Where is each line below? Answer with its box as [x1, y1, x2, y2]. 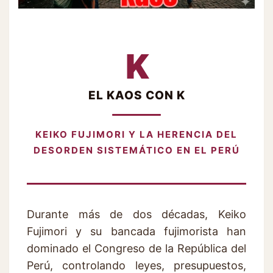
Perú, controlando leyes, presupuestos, [27, 258, 246, 272]
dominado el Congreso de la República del [27, 241, 246, 255]
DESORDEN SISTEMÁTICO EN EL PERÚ [33, 144, 240, 156]
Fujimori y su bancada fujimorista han [27, 224, 246, 238]
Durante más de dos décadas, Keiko [27, 207, 246, 221]
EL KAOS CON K [88, 88, 185, 102]
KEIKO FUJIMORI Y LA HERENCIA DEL [35, 128, 238, 140]
